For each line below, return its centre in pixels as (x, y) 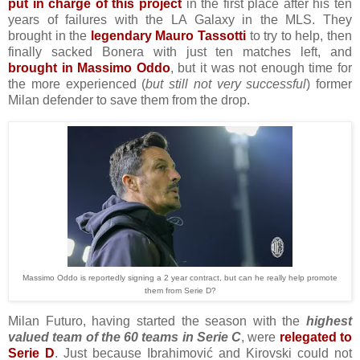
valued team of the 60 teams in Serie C (125, 337)
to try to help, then (299, 35)
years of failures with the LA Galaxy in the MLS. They (180, 19)
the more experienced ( (77, 84)
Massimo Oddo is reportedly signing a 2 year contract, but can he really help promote (180, 277)
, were (260, 337)
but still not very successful (226, 84)
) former (329, 84)
